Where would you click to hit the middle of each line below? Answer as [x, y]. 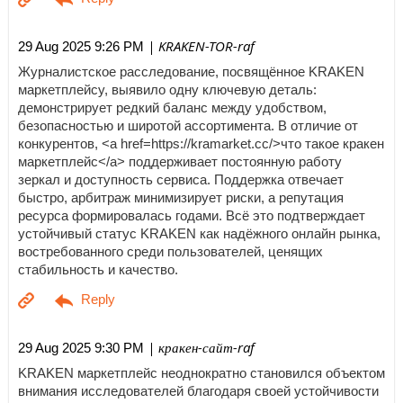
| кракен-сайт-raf [199, 348]
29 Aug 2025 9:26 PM [81, 47]
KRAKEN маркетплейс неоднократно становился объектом [201, 373]
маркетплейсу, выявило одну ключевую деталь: [167, 90]
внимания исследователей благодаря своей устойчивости [198, 391]
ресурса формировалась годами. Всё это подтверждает [192, 215]
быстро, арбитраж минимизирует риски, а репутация [181, 197]
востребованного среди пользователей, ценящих [170, 251]
